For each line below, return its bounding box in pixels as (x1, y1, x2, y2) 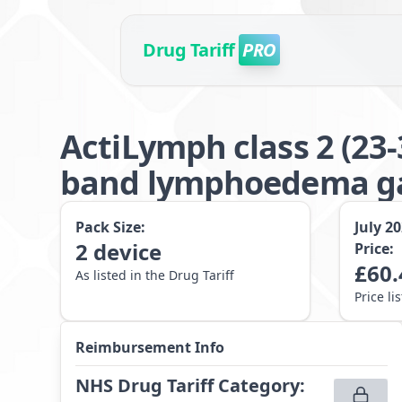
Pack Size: (75, 217, 146, 237)
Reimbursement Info (75, 337, 225, 357)
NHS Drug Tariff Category (75, 373, 301, 398)
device (93, 237, 162, 267)
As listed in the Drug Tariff (75, 267, 235, 284)
